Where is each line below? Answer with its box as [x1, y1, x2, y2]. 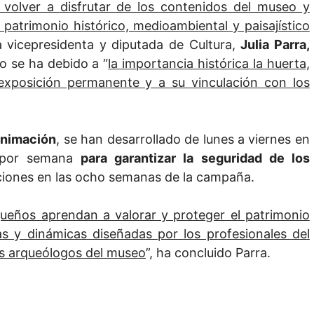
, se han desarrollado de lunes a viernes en [56, 132, 310, 147]
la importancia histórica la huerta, [108, 56, 310, 71]
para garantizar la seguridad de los [81, 151, 310, 166]
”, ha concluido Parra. [146, 245, 271, 261]
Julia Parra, [240, 37, 310, 53]
